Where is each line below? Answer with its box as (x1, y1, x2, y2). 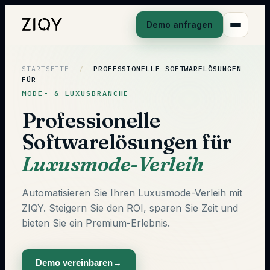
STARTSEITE (22, 64, 70, 73)
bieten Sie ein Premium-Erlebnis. (22, 217, 170, 229)
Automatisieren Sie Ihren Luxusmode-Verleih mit (22, 187, 242, 199)
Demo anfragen (146, 19, 213, 30)
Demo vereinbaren (36, 257, 113, 268)
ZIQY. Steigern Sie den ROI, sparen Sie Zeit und (22, 202, 238, 214)
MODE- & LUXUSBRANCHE (22, 89, 130, 98)
